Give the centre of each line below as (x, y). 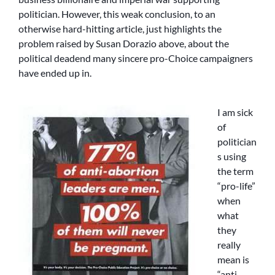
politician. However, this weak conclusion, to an (117, 14)
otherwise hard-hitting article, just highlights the (120, 29)
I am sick (235, 112)
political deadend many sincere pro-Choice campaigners (136, 58)
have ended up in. (55, 73)
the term (235, 171)
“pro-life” (236, 186)
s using (232, 157)
